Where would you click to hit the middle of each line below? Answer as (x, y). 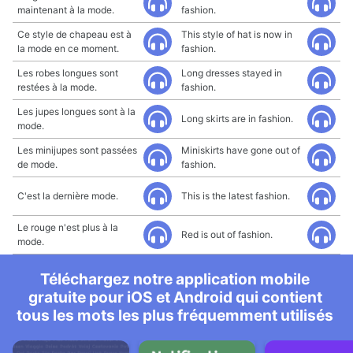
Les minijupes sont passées (77, 150)
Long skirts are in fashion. (237, 119)
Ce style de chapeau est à (74, 34)
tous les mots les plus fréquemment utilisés (175, 315)
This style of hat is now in (237, 34)
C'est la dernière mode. (68, 196)
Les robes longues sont (68, 73)
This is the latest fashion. (236, 196)
